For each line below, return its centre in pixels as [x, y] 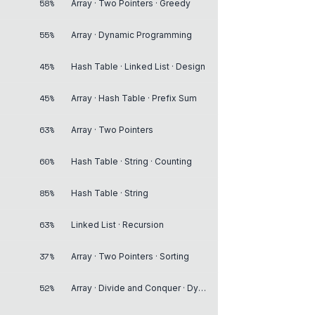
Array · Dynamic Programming [131, 34]
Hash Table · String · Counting [131, 161]
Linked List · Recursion [117, 224]
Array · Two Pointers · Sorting [130, 256]
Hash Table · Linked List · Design [138, 66]
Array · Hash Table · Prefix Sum [134, 98]
